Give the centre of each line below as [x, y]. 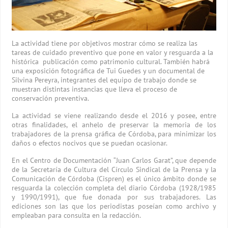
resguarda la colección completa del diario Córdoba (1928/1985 [114, 188]
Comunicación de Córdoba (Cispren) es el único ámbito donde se [114, 178]
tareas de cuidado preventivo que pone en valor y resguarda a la [113, 52]
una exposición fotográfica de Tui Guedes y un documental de [108, 70]
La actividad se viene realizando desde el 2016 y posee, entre [114, 115]
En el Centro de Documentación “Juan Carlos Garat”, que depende [114, 160]
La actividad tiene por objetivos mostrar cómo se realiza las [105, 43]
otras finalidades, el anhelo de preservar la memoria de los [114, 124]
